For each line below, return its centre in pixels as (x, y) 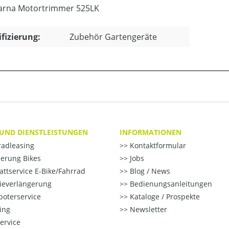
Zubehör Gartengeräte (113, 37)
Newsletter (147, 210)
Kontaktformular (157, 146)
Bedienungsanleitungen (170, 184)
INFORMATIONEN (151, 132)
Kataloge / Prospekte (164, 197)
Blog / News (149, 171)
